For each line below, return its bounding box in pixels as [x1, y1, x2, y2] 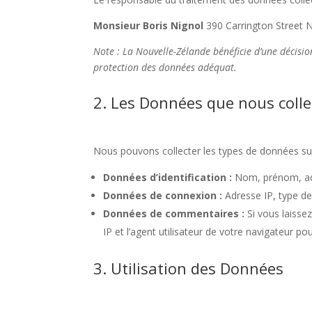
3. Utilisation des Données [93, 257, 284, 279]
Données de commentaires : [103, 206, 245, 220]
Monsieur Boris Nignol [93, 18, 204, 32]
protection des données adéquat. [93, 60, 237, 74]
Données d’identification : [103, 170, 233, 184]
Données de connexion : [103, 188, 223, 202]
